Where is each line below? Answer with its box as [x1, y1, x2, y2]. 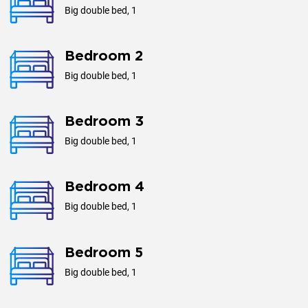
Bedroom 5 [65, 246, 143, 259]
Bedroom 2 [65, 49, 143, 63]
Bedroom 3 [65, 115, 144, 129]
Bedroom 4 [65, 181, 144, 194]
